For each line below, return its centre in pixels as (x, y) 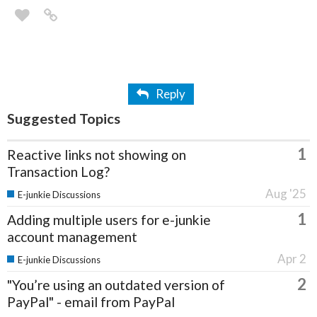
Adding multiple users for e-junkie (109, 220)
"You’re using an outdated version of (116, 285)
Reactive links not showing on (97, 155)
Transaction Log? (58, 172)
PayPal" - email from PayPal (91, 302)
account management (72, 237)
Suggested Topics (64, 119)
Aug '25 (286, 194)
